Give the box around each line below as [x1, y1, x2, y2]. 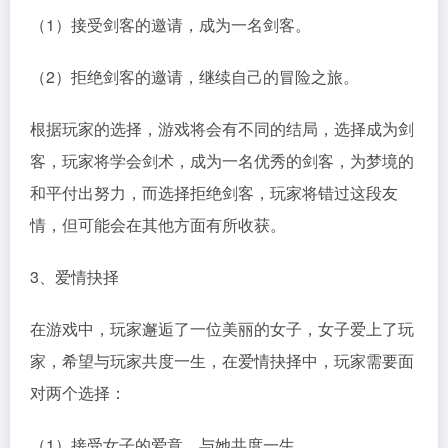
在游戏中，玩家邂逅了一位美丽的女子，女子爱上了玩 [30, 317, 414, 341]
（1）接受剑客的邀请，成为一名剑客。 [30, 13, 311, 37]
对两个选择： [30, 381, 126, 405]
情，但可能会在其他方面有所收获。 [30, 213, 286, 237]
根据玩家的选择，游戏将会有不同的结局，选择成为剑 [30, 117, 414, 141]
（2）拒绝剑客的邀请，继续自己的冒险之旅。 [30, 65, 359, 89]
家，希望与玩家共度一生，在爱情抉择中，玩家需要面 [30, 349, 414, 373]
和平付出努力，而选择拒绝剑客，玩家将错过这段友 [30, 181, 398, 205]
